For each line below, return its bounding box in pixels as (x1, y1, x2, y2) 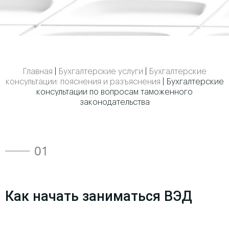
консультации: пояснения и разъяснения (5, 78, 161, 86)
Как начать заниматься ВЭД (5, 188, 192, 204)
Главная (22, 67, 53, 76)
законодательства (79, 98, 150, 106)
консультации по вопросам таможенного (36, 88, 193, 96)
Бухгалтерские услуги (58, 67, 143, 76)
